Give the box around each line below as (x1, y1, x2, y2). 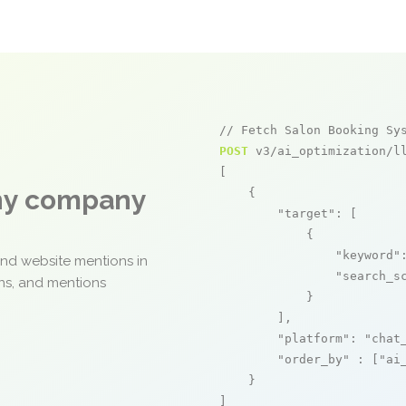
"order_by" (277, 353, 350, 366)
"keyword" (335, 248, 401, 262)
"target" (277, 207, 335, 220)
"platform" (277, 332, 350, 345)
